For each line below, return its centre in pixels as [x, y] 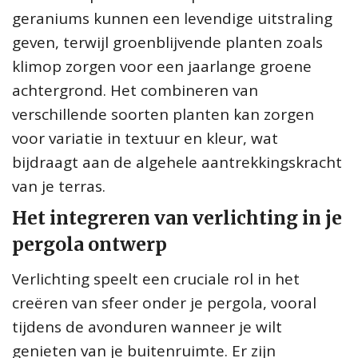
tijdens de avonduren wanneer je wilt [147, 326]
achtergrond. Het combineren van [135, 90]
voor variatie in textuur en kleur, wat [145, 138]
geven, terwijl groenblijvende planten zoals [167, 42]
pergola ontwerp [89, 244]
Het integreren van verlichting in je [177, 217]
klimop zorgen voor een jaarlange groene [162, 66]
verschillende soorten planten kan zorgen [163, 114]
